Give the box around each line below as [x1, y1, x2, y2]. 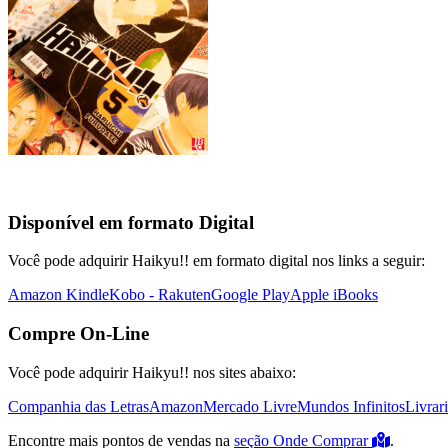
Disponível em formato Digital [8, 211, 254, 233]
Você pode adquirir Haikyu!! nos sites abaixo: [8, 363, 296, 381]
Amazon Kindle [8, 286, 109, 304]
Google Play [211, 286, 290, 304]
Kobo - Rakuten [109, 286, 211, 304]
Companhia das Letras [8, 397, 149, 415]
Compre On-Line [8, 323, 149, 345]
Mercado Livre [203, 397, 297, 415]
